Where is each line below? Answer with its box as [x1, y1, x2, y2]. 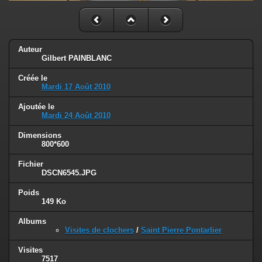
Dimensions [18, 131, 61, 140]
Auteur [18, 45, 42, 54]
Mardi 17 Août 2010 [42, 82, 111, 92]
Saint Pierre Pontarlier [141, 225, 222, 235]
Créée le [18, 74, 47, 83]
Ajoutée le [18, 102, 54, 112]
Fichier [18, 160, 43, 169]
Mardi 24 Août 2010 [42, 111, 111, 120]
